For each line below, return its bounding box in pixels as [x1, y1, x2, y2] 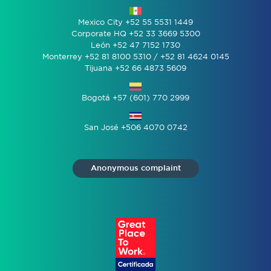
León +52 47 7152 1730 [91, 42, 180, 49]
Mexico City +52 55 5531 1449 [78, 19, 193, 26]
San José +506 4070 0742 [83, 124, 188, 131]
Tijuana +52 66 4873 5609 [85, 65, 186, 72]
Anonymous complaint [90, 165, 181, 172]
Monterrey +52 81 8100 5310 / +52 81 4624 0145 [42, 53, 229, 60]
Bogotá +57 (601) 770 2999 [82, 94, 189, 102]
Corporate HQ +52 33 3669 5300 [71, 30, 200, 38]
